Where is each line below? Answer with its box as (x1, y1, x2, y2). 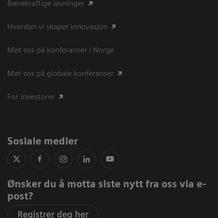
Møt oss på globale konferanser (7, 69, 114, 78)
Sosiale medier (7, 135, 83, 147)
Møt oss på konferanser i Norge (7, 45, 114, 54)
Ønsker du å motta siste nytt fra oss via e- (7, 178, 206, 190)
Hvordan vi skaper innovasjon (7, 22, 108, 31)
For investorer (7, 92, 55, 101)
